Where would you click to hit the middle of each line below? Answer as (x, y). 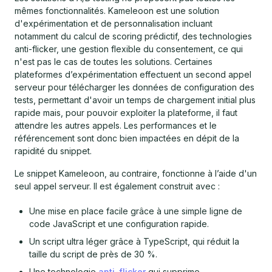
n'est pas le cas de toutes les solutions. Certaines (114, 61)
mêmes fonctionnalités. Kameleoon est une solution (117, 10)
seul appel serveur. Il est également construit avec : (118, 186)
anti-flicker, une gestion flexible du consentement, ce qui (129, 49)
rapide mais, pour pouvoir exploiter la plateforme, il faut (126, 112)
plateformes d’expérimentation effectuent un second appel (133, 74)
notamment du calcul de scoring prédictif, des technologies (133, 36)
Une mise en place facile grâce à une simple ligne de (136, 211)
